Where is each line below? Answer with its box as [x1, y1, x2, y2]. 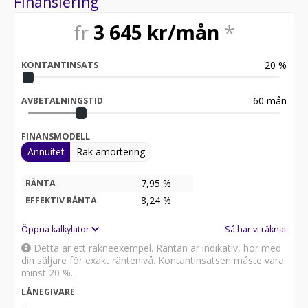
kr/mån [142, 19, 224, 45]
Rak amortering [76, 144, 145, 158]
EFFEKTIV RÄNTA [25, 194, 97, 206]
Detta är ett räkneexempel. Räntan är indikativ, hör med [31, 241, 281, 254]
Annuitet [27, 144, 65, 158]
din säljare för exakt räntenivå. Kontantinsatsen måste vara [21, 253, 284, 267]
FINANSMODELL [21, 130, 90, 142]
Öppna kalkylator [21, 223, 91, 235]
